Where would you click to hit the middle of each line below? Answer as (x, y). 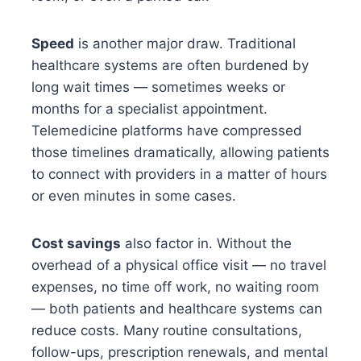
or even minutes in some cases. (133, 195)
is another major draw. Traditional (185, 43)
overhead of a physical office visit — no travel (178, 265)
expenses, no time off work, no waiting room (175, 286)
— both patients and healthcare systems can (176, 308)
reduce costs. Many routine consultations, (166, 330)
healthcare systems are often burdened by (170, 65)
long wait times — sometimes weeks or (158, 87)
